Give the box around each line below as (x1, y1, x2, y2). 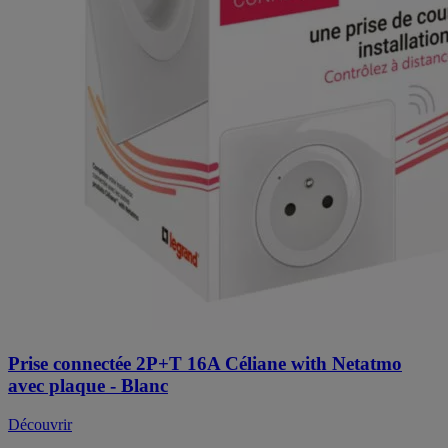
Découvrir (8, 415, 72, 433)
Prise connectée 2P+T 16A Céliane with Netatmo (8, 352, 402, 374)
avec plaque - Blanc (8, 374, 168, 396)
